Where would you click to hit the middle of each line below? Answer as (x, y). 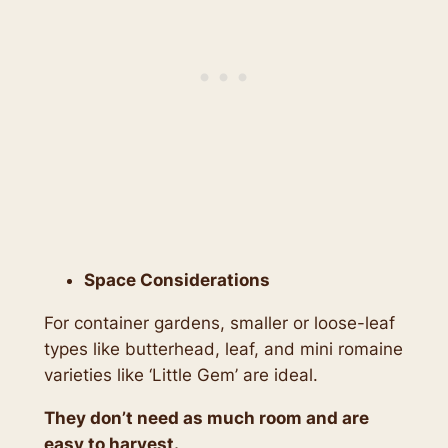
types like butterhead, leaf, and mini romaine (223, 348)
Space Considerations (176, 280)
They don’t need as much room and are (206, 417)
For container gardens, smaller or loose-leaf (219, 322)
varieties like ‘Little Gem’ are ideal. (180, 374)
